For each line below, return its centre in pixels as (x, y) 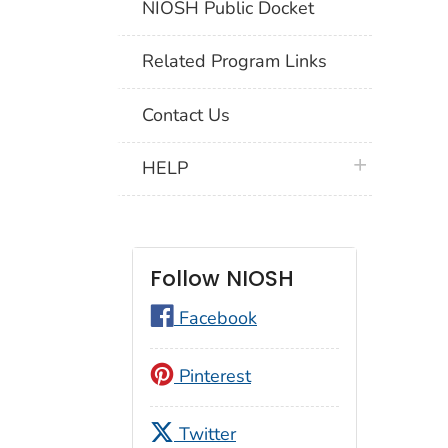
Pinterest (212, 376)
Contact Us (186, 114)
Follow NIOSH (222, 279)
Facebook (215, 318)
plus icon (382, 165)
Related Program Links (235, 61)
